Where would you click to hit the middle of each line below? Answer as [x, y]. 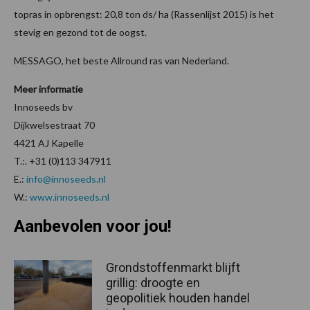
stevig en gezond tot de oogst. [80, 32]
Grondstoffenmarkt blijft [173, 267]
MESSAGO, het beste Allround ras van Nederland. [121, 60]
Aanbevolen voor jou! [93, 226]
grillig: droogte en [153, 282]
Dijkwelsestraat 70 [55, 125]
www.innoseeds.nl [70, 197]
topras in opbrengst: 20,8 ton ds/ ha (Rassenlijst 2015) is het [144, 14]
